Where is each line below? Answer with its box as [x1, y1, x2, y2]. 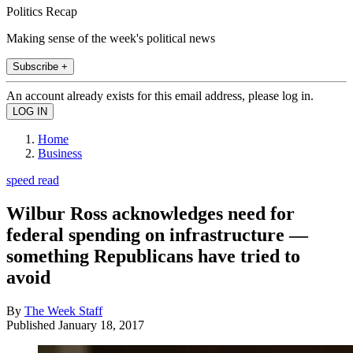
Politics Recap [6, 4, 77, 18]
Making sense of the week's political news [6, 31, 215, 45]
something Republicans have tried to [6, 245, 300, 266]
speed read [6, 173, 59, 187]
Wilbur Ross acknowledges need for [6, 203, 295, 224]
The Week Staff [24, 303, 102, 318]
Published [6, 318, 58, 332]
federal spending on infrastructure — [6, 224, 308, 245]
